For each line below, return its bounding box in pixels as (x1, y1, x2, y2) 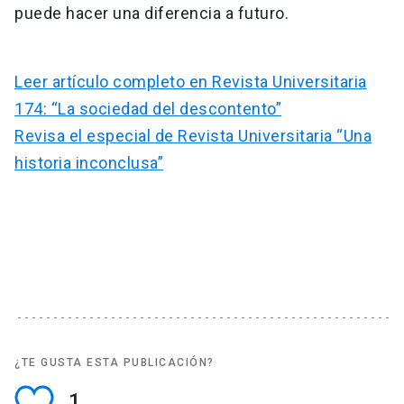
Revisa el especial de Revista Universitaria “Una (14, 126, 372, 146)
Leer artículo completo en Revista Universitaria (14, 72, 367, 92)
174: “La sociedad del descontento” (14, 99, 281, 119)
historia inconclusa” (14, 153, 163, 173)
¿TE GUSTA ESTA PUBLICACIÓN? (14, 356, 215, 370)
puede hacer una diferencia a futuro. (14, 4, 289, 23)
